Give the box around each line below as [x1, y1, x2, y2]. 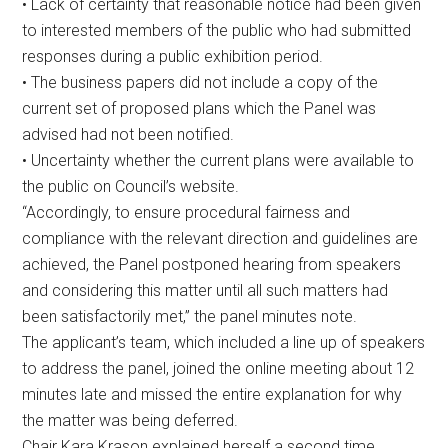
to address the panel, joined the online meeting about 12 [22, 358, 415, 378]
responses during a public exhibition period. [22, 46, 324, 66]
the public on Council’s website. [22, 176, 240, 196]
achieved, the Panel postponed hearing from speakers [22, 254, 402, 274]
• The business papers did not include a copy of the [22, 72, 379, 92]
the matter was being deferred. [22, 410, 239, 430]
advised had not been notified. [22, 124, 235, 144]
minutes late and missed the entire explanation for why [22, 384, 403, 404]
